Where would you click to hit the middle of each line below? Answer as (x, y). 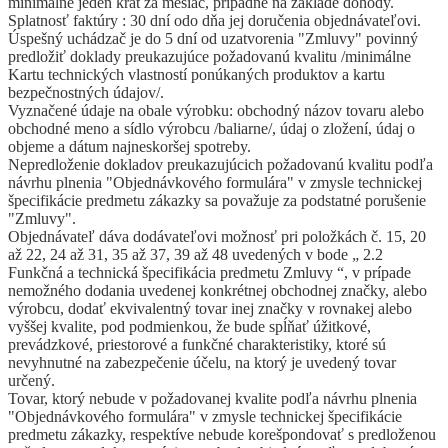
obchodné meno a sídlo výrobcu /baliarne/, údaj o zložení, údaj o (211, 128)
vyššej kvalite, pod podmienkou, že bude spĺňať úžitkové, (189, 326)
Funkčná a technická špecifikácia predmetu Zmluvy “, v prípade (209, 272)
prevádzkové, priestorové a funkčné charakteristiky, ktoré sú (197, 344)
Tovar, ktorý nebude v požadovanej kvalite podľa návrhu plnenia (212, 398)
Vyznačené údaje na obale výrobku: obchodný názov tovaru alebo (216, 110)
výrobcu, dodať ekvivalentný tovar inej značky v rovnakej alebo (210, 308)
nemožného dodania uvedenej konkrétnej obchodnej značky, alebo (217, 290)
